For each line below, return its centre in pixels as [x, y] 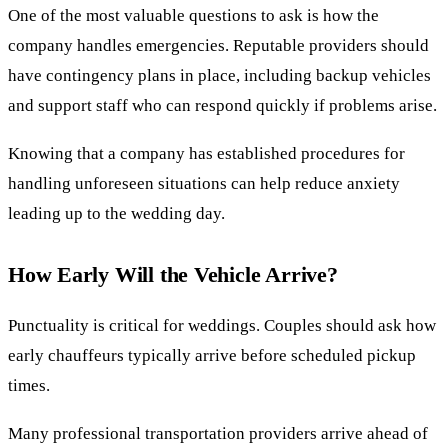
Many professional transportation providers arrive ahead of [218, 434]
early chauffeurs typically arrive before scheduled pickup [212, 355]
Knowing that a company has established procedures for [206, 154]
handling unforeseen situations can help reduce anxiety [204, 184]
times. [29, 385]
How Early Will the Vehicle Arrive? [173, 275]
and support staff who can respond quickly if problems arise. [222, 105]
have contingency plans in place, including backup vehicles [219, 75]
